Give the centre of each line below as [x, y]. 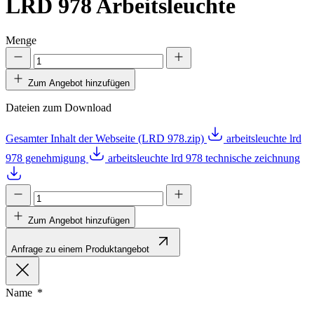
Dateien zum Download [59, 107]
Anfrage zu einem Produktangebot [80, 249]
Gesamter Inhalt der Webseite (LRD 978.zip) [106, 138]
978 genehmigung [47, 158]
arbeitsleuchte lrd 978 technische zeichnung [204, 158]
